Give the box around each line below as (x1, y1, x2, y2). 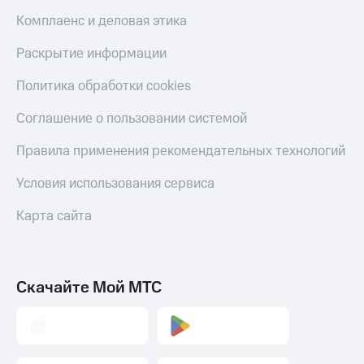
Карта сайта (16, 206, 92, 227)
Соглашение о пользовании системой (16, 109, 247, 129)
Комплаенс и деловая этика (16, 11, 187, 32)
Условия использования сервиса (16, 174, 214, 194)
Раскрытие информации (16, 44, 167, 64)
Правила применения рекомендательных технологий (16, 141, 345, 162)
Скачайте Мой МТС (16, 276, 162, 300)
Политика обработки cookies (16, 76, 191, 97)
